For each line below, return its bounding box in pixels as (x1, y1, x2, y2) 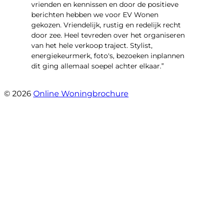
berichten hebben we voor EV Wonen (31, 10, 158, 20)
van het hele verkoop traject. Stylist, (31, 41, 153, 50)
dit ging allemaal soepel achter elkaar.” (31, 62, 164, 71)
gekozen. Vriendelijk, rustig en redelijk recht (31, 21, 181, 30)
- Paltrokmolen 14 (31, 79, 94, 88)
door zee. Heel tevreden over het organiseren (31, 31, 185, 40)
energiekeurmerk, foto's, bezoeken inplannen (31, 51, 184, 61)
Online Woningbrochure (33, 89, 129, 99)
